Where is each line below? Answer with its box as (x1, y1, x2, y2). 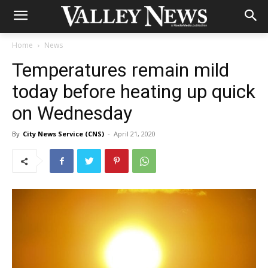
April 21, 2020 (114, 129, 156, 138)
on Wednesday (12, 102, 132, 124)
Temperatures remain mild (12, 59, 229, 81)
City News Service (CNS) (23, 129, 104, 138)
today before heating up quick (12, 80, 255, 103)
